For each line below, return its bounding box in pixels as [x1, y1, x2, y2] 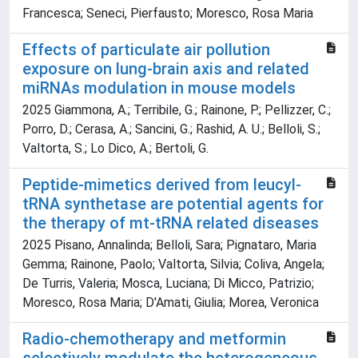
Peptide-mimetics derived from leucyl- [22, 175, 301, 195]
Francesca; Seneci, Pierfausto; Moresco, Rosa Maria [22, 6, 313, 22]
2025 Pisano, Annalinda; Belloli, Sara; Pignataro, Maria [22, 237, 316, 253]
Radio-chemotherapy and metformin [22, 329, 286, 349]
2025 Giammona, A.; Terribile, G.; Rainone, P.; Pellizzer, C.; [22, 102, 331, 118]
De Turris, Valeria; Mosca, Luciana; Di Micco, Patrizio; [22, 276, 314, 292]
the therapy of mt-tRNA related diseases [22, 213, 319, 233]
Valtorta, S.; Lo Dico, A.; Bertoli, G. [22, 141, 209, 157]
